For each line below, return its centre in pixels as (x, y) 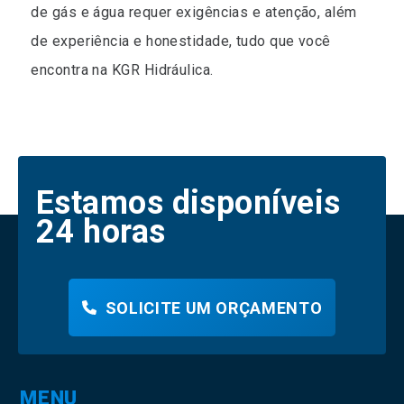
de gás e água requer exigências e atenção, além (194, 12)
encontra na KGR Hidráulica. (122, 70)
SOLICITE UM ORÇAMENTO (214, 308)
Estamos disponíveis (188, 203)
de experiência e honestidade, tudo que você (181, 41)
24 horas (101, 232)
